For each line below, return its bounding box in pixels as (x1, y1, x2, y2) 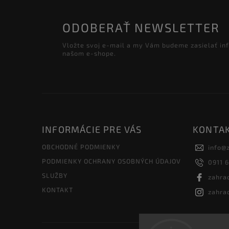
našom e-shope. (62, 49, 116, 58)
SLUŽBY (42, 171, 67, 179)
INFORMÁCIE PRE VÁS (42, 123, 142, 135)
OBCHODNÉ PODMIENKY (42, 142, 120, 151)
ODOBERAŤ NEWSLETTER (62, 19, 220, 35)
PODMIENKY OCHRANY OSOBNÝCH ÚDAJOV (42, 156, 181, 165)
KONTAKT (42, 185, 73, 194)
